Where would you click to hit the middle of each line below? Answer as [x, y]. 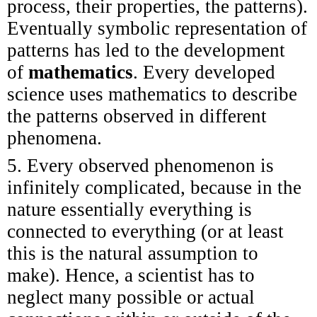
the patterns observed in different [137, 116]
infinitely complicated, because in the [154, 187]
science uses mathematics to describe [152, 94]
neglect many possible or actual [131, 297]
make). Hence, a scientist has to [131, 275]
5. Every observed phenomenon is [140, 165]
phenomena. [54, 138]
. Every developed [204, 72]
